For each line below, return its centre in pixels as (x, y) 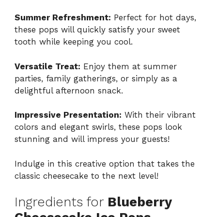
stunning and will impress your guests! (92, 139)
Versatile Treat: (47, 66)
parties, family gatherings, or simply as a (96, 78)
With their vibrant (159, 115)
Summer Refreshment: (63, 18)
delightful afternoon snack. (69, 90)
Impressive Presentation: (68, 115)
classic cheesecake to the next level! (86, 176)
